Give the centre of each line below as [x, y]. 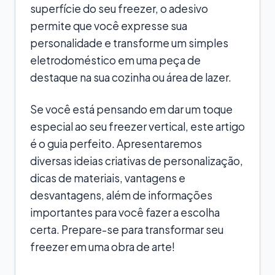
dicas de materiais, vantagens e [108, 178]
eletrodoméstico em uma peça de [115, 60]
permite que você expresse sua [109, 25]
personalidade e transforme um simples [129, 43]
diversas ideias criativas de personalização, [137, 161]
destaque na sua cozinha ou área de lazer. [131, 77]
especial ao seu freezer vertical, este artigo [137, 126]
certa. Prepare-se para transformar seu [127, 229]
